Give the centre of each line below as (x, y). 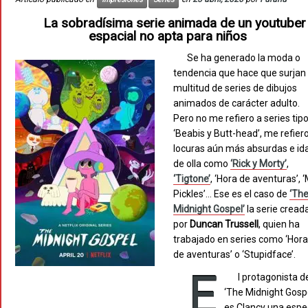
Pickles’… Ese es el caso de (232, 194)
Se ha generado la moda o (244, 58)
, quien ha (279, 224)
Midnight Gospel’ (209, 209)
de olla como (202, 164)
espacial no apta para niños (168, 36)
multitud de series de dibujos (235, 88)
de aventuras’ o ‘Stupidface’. (235, 255)
